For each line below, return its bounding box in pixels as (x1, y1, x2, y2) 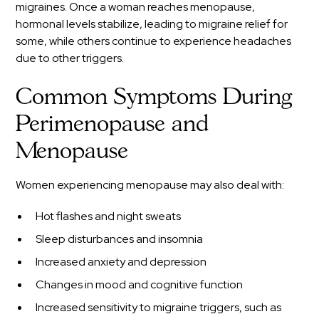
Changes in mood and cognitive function (36, 276, 244, 292)
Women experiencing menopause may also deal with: (16, 177, 285, 192)
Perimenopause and (16, 113, 209, 135)
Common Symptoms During (16, 86, 293, 108)
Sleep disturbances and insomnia (36, 231, 204, 246)
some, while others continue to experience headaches (16, 33, 292, 48)
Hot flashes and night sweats (36, 208, 182, 224)
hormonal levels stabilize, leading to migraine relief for (16, 16, 288, 31)
